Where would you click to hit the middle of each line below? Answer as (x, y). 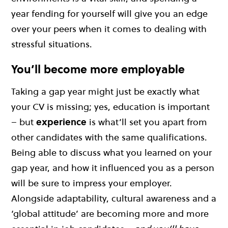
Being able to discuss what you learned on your (111, 152)
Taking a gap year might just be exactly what (105, 91)
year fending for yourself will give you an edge (109, 14)
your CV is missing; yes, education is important (110, 106)
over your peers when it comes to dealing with (109, 29)
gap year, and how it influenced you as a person (113, 167)
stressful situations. (52, 44)
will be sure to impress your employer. (92, 183)
